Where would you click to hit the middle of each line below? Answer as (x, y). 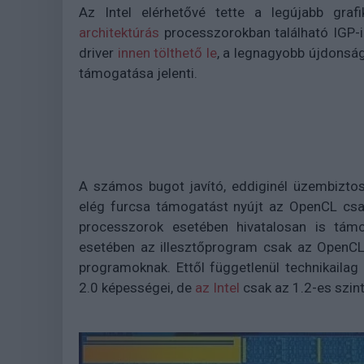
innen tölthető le (167, 53)
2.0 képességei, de (137, 288)
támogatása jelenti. (138, 73)
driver (98, 53)
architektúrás (119, 32)
